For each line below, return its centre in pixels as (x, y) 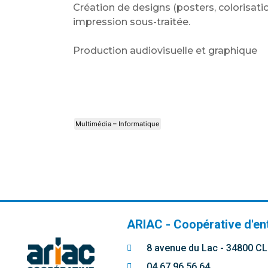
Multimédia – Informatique (118, 124)
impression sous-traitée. (132, 22)
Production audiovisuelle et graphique (165, 51)
